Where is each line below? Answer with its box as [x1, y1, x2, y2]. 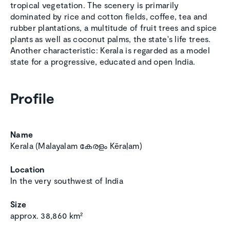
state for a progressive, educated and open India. [10, 56, 196, 67]
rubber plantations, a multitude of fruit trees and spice [10, 23, 217, 33]
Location [10, 164, 45, 175]
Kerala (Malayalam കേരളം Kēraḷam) [10, 141, 142, 151]
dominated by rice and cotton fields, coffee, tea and [10, 11, 207, 22]
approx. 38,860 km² [10, 210, 83, 221]
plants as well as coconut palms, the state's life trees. [10, 34, 211, 44]
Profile [10, 89, 55, 107]
